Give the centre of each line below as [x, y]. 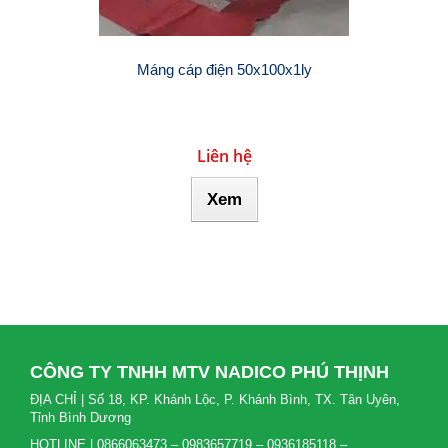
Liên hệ [224, 156]
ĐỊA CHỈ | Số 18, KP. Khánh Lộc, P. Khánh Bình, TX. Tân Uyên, [215, 399]
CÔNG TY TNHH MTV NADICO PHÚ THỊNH [209, 372]
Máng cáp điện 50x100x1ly [224, 69]
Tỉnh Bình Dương [80, 417]
